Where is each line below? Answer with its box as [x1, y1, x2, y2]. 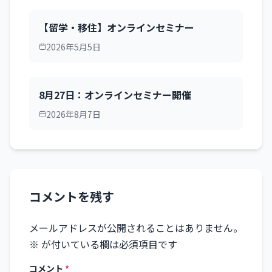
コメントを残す [29, 187, 114, 205]
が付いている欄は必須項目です [39, 236, 177, 251]
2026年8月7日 [46, 107, 101, 120]
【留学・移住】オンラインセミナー [39, 19, 194, 35]
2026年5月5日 [46, 40, 101, 53]
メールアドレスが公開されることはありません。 [29, 220, 243, 235]
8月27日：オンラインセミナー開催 [39, 87, 191, 102]
